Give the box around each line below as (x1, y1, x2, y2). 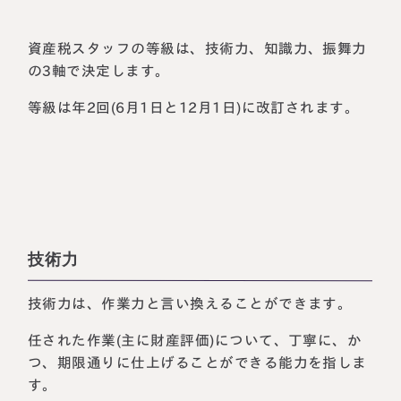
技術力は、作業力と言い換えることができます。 (28, 295, 353, 311)
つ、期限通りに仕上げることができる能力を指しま (28, 354, 368, 371)
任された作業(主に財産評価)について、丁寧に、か (28, 332, 363, 348)
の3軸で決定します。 (28, 63, 171, 79)
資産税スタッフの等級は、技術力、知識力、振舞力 (28, 40, 368, 56)
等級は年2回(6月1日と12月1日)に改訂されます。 (28, 99, 360, 115)
